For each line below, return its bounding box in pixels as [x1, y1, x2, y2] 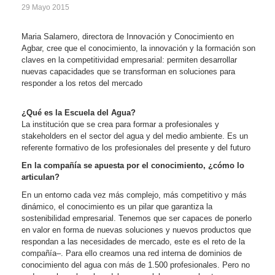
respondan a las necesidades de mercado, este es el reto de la [21, 236, 246, 246]
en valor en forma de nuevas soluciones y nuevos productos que [21, 225, 252, 234]
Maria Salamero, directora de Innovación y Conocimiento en [21, 31, 234, 41]
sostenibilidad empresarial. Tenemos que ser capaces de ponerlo [21, 213, 252, 223]
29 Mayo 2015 [21, 2, 70, 12]
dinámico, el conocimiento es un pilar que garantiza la [21, 201, 213, 211]
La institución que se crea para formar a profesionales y [21, 119, 220, 129]
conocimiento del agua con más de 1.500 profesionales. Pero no [21, 260, 250, 269]
